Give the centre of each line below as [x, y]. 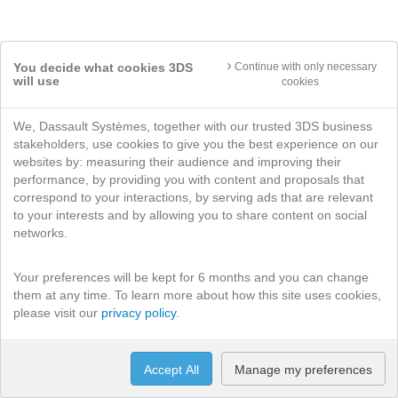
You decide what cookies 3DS [103, 68]
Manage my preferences [303, 370]
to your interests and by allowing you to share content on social [190, 215]
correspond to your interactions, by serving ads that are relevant [193, 197]
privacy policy [139, 313]
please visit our [57, 313]
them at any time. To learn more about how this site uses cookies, [197, 295]
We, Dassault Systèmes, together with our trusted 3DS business [193, 126]
